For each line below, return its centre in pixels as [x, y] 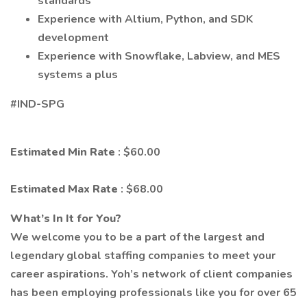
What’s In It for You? [66, 219]
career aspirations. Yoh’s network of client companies [151, 274]
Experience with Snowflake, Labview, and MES [159, 56]
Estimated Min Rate [64, 152]
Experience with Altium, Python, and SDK [145, 19]
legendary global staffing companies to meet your [143, 256]
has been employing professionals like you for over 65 [153, 293]
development [73, 38]
